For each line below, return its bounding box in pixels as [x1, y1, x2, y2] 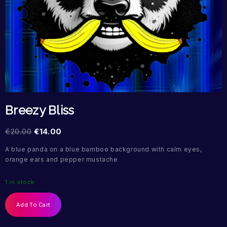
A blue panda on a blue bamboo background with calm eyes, [5, 145, 202, 154]
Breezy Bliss [5, 103, 74, 118]
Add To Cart [16, 201, 51, 209]
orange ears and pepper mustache [5, 156, 118, 164]
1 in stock [5, 178, 34, 186]
